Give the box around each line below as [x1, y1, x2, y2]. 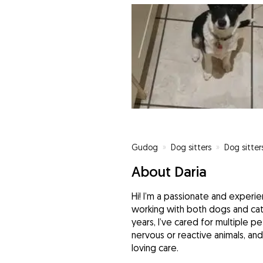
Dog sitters [170, 142, 211, 153]
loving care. [131, 242, 178, 254]
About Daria [131, 163, 207, 181]
